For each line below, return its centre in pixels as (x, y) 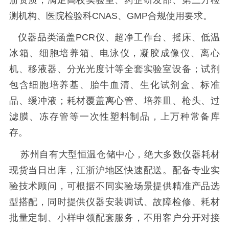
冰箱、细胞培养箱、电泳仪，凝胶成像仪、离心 (114, 53)
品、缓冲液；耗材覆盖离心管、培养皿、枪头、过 (114, 101)
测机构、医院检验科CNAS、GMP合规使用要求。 (110, 16)
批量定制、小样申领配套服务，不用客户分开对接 (114, 218)
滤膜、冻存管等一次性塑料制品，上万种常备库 (114, 117)
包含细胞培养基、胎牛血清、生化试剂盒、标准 (114, 85)
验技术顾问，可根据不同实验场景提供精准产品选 (114, 186)
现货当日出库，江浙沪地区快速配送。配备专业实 (114, 170)
